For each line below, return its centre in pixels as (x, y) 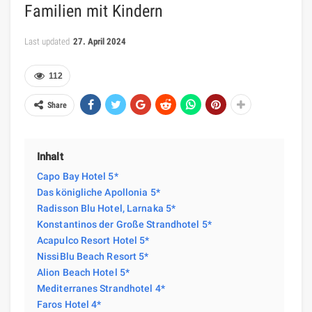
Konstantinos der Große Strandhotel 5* (124, 224)
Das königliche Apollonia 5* (99, 192)
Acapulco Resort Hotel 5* (93, 240)
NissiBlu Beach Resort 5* (93, 256)
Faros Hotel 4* (69, 304)
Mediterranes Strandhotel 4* (101, 288)
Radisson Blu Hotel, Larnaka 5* (106, 208)
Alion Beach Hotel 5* (83, 272)
